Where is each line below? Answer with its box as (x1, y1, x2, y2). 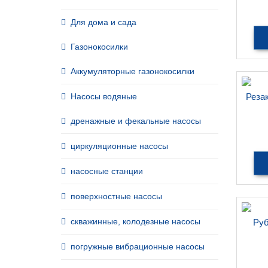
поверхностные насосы (71, 191, 162, 201)
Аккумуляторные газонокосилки (71, 66, 194, 76)
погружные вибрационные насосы (71, 242, 205, 251)
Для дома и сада (71, 17, 136, 27)
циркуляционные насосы (71, 141, 168, 151)
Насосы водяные (71, 92, 137, 101)
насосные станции (71, 166, 143, 176)
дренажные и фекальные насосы (71, 116, 201, 126)
